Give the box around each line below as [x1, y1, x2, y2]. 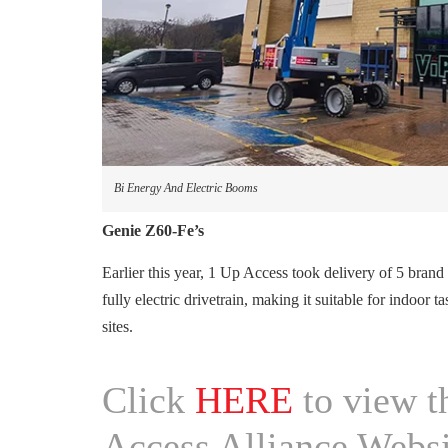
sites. [102, 317, 133, 335]
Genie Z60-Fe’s [102, 221, 204, 239]
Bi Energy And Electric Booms [114, 180, 258, 195]
